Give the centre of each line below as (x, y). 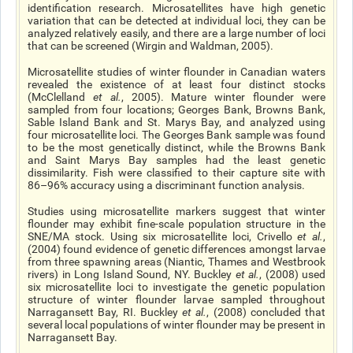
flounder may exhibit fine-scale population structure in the (176, 224)
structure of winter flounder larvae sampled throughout (176, 299)
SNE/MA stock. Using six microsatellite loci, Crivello (163, 236)
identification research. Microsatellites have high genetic (176, 8)
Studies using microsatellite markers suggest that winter (176, 211)
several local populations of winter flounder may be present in (176, 325)
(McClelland (60, 97)
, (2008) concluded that (266, 312)
